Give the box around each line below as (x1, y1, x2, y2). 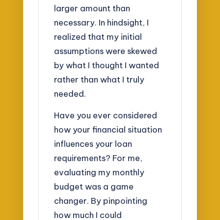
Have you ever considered (54, 110, 158, 121)
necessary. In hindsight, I (54, 17, 149, 27)
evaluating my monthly (54, 167, 145, 178)
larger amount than (54, 2, 131, 13)
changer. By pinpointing (54, 195, 148, 206)
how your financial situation (54, 124, 163, 135)
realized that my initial (54, 31, 142, 42)
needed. (54, 88, 86, 99)
